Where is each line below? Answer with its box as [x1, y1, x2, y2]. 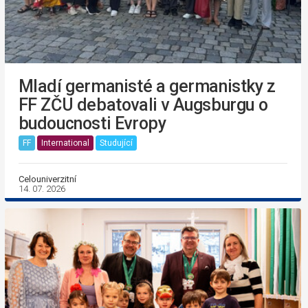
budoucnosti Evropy [18, 113, 166, 133]
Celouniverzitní [18, 173, 76, 184]
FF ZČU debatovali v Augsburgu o [18, 94, 268, 115]
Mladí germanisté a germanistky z [18, 76, 276, 96]
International [41, 138, 89, 148]
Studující [99, 138, 133, 148]
